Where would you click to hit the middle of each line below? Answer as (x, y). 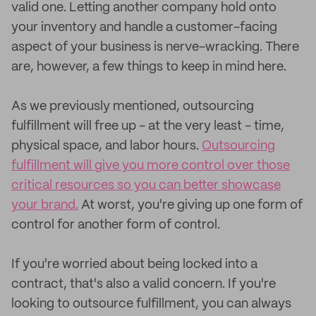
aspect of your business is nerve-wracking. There (155, 47)
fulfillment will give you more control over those (151, 166)
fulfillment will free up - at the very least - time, (148, 126)
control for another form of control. (116, 225)
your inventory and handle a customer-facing (144, 28)
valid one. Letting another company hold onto (144, 8)
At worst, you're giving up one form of (190, 205)
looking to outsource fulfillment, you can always (151, 304)
